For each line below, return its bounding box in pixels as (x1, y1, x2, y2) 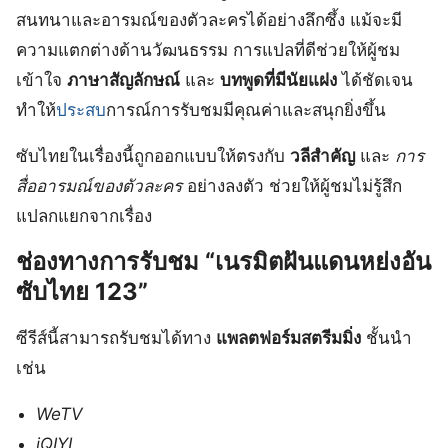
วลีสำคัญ (290, 145, 355, 166)
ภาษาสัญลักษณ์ (67, 69, 180, 90)
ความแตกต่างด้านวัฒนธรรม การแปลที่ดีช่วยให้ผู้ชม (16, 39, 400, 60)
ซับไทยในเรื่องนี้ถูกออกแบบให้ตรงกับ (16, 145, 290, 166)
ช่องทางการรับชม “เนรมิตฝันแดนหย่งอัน (16, 246, 431, 276)
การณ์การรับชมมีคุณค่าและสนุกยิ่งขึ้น (106, 99, 386, 120)
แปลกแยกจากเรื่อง (16, 205, 152, 226)
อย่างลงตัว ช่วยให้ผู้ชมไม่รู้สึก (182, 175, 402, 196)
